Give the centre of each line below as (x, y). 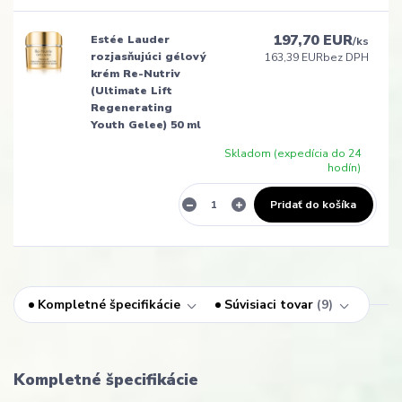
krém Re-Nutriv (135, 74)
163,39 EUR (294, 58)
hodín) (345, 168)
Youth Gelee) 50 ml (145, 125)
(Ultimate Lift (131, 91)
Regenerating (131, 108)
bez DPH (346, 58)
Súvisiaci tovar (269, 305)
